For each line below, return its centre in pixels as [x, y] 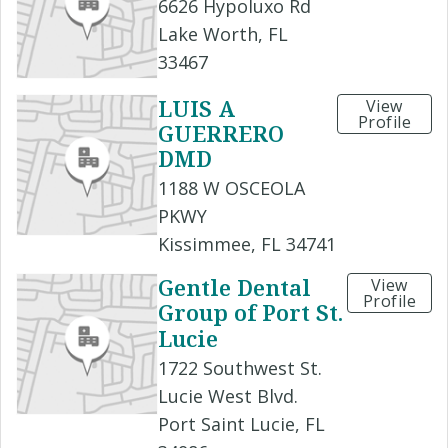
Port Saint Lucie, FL [241, 423]
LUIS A [196, 108]
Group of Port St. [250, 312]
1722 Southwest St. [240, 367]
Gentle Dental [234, 287]
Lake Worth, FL [223, 34]
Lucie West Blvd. [228, 395]
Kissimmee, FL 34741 [247, 244]
